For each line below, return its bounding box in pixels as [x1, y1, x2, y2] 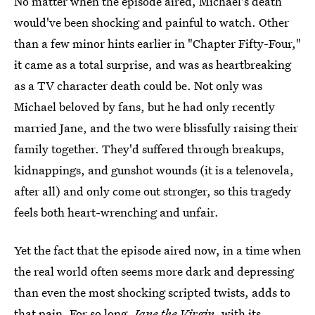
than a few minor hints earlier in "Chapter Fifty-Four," [14, 35, 301, 51]
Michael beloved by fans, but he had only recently [14, 98, 275, 115]
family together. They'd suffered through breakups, [14, 141, 285, 157]
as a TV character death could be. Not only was [14, 77, 262, 94]
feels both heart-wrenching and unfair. [14, 204, 219, 220]
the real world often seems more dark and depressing [14, 263, 294, 279]
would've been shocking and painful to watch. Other [14, 14, 289, 30]
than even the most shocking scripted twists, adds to [14, 284, 290, 300]
